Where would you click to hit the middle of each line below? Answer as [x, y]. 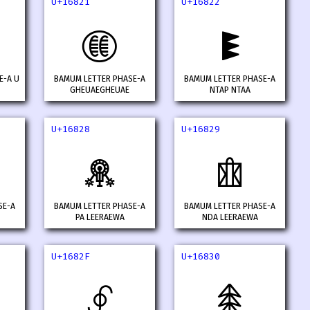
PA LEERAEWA [100, 218]
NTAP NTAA [230, 90]
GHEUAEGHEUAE [100, 90]
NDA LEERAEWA [230, 218]
